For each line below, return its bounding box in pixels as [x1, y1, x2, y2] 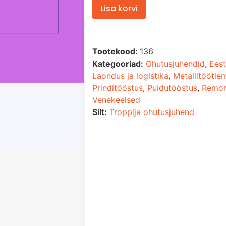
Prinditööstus [92, 82, 143, 93]
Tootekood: [92, 46, 140, 56]
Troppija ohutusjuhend [109, 106, 194, 117]
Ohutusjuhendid [146, 58, 205, 69]
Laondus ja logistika [92, 70, 168, 81]
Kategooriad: [92, 58, 143, 69]
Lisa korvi [100, 2, 138, 14]
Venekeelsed [92, 94, 140, 105]
